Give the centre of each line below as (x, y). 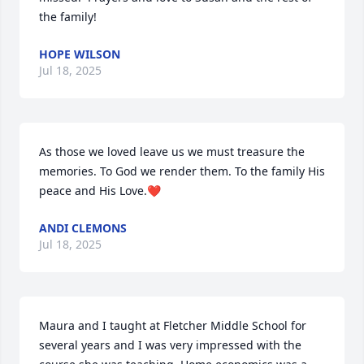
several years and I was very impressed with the (170, 345)
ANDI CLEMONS (83, 228)
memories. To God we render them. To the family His (182, 171)
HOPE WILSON (80, 54)
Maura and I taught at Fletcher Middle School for (173, 325)
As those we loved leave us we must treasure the (172, 152)
